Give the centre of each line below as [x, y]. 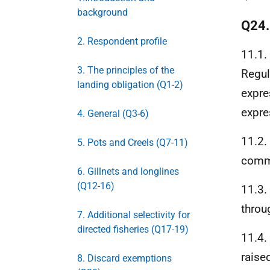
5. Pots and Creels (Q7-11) [133, 143]
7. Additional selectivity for [133, 215]
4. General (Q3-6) [113, 114]
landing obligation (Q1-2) [130, 85]
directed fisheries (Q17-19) [133, 229]
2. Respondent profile [122, 41]
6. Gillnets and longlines [128, 171]
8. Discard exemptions [124, 258]
